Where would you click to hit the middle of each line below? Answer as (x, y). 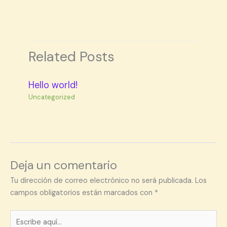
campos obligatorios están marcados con (82, 193)
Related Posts (72, 57)
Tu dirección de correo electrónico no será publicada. (102, 181)
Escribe (22, 215)
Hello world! (53, 85)
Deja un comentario (64, 165)
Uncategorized (52, 97)
